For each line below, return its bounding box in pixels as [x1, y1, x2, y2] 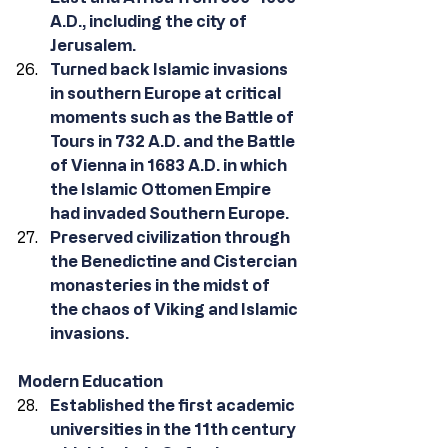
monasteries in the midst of [50, 276, 273, 294]
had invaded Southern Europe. [50, 204, 292, 222]
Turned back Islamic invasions [50, 60, 291, 78]
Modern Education [18, 372, 163, 390]
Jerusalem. [50, 36, 139, 54]
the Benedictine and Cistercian [50, 252, 300, 270]
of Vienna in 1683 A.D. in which [50, 156, 290, 174]
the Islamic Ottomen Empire [50, 180, 274, 198]
